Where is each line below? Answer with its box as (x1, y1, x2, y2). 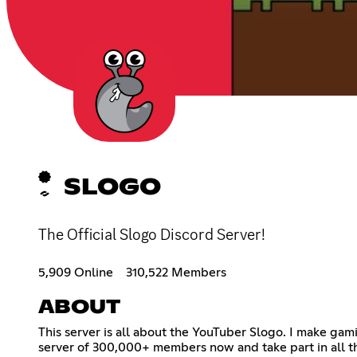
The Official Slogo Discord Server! (38, 223, 265, 245)
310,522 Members (126, 265, 226, 279)
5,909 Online (38, 265, 113, 279)
